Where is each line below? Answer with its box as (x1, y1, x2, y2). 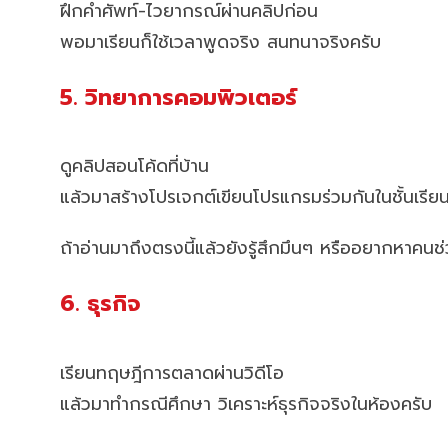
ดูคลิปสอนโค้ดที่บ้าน (60, 153, 209, 180)
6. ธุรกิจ (60, 287, 140, 321)
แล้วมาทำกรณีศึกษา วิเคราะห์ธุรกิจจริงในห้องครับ (60, 390, 432, 417)
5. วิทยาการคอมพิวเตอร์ (60, 80, 297, 114)
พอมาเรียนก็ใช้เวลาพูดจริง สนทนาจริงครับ (60, 28, 381, 55)
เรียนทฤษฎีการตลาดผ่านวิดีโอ (60, 359, 284, 386)
